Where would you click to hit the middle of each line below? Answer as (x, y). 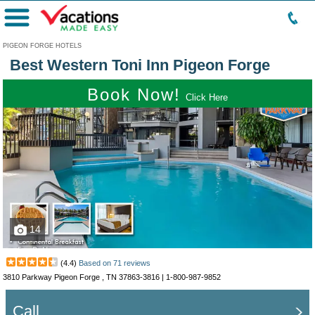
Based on (96, 263)
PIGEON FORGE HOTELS (42, 46)
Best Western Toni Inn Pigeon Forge (140, 65)
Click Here (207, 97)
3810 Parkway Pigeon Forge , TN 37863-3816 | (84, 277)
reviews (136, 263)
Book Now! (134, 95)
